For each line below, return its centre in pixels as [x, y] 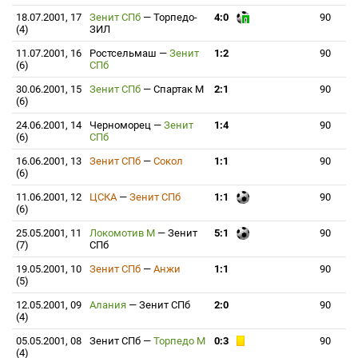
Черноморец [121, 125]
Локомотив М [123, 233]
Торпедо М [179, 341]
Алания [109, 305]
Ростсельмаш [124, 53]
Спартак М [179, 89]
